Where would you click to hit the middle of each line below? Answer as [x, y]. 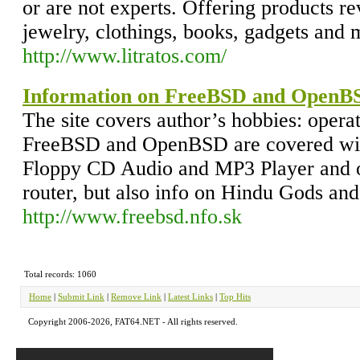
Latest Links [190, 297]
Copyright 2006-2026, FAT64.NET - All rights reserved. [133, 321]
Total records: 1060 [60, 274]
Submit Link [81, 297]
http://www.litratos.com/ [125, 56]
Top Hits [235, 297]
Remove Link [136, 297]
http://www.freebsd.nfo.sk [132, 217]
